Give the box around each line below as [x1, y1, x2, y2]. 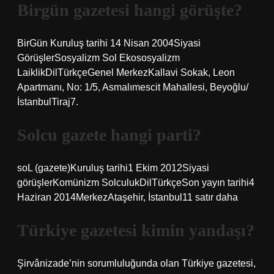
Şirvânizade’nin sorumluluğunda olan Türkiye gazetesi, [17, 258, 256, 268]
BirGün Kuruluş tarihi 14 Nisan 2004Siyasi [17, 38, 201, 48]
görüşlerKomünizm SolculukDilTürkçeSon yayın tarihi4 [17, 177, 254, 188]
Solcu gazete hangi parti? [17, 125, 201, 144]
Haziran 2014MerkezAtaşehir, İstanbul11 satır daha [17, 192, 238, 202]
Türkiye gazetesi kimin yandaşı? [17, 221, 254, 240]
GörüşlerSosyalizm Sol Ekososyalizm [17, 53, 180, 63]
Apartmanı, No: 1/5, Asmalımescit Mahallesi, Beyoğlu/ [17, 82, 248, 92]
